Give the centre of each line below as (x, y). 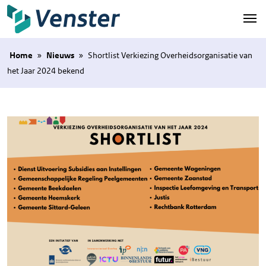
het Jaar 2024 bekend (46, 70)
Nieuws (60, 55)
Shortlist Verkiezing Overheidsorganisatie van (170, 55)
